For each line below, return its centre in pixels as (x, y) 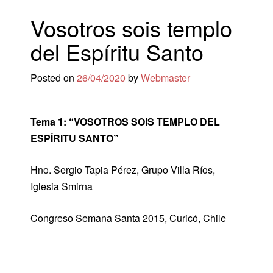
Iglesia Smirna (62, 186)
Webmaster (165, 78)
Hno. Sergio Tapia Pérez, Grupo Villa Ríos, (123, 170)
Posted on (54, 78)
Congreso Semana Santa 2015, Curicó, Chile (128, 218)
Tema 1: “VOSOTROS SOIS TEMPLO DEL (125, 122)
